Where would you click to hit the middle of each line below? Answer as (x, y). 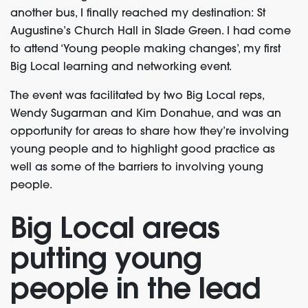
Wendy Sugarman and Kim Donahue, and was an (146, 114)
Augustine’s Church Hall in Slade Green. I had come (151, 32)
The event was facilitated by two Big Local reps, (137, 96)
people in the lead (135, 290)
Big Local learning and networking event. (121, 67)
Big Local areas (115, 230)
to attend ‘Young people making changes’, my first (145, 49)
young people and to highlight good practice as (143, 150)
